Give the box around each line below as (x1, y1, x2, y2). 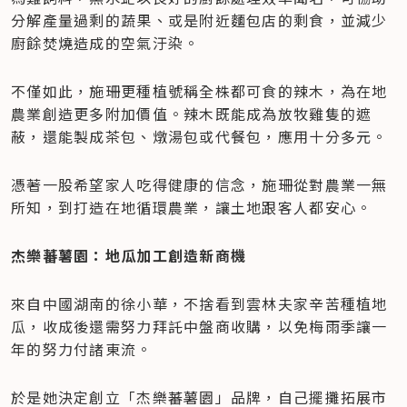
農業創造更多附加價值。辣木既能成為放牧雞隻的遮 (11, 103, 372, 125)
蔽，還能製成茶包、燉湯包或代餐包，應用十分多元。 (11, 125, 388, 148)
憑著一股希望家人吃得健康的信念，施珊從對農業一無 (11, 174, 388, 196)
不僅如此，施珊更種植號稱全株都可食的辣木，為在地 (11, 80, 388, 103)
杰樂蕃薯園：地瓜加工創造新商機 (11, 244, 247, 267)
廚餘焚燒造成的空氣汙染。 (11, 32, 200, 55)
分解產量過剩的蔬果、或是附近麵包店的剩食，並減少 (11, 9, 388, 32)
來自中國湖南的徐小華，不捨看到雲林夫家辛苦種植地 (11, 293, 388, 315)
